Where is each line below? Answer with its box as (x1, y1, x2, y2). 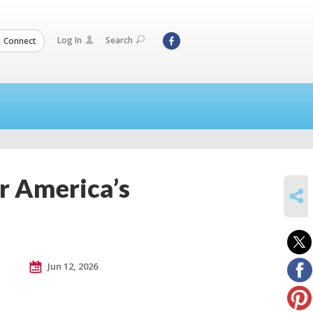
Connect (1, 34, 36, 47)
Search (105, 34, 133, 47)
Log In (57, 34, 82, 47)
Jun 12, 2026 (45, 259, 98, 272)
